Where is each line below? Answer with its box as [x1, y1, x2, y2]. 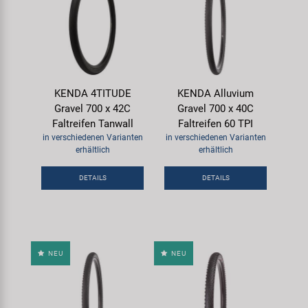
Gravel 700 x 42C [54, 102, 131, 115]
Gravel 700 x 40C [177, 102, 254, 115]
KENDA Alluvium [177, 87, 254, 100]
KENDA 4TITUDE [54, 87, 131, 100]
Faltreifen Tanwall [52, 117, 133, 130]
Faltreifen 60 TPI [178, 117, 253, 130]
